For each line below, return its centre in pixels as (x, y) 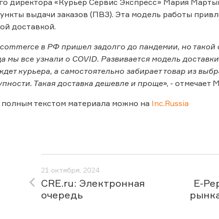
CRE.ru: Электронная (93, 183)
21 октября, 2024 (70, 170)
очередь (62, 195)
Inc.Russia (170, 103)
